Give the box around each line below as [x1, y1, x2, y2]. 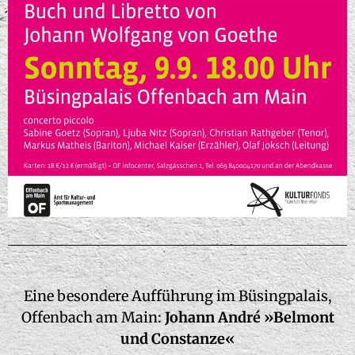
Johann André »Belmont [161, 308, 334, 326]
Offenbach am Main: [21, 308, 162, 326]
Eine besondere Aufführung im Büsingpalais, [23, 287, 332, 305]
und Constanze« [120, 330, 235, 348]
